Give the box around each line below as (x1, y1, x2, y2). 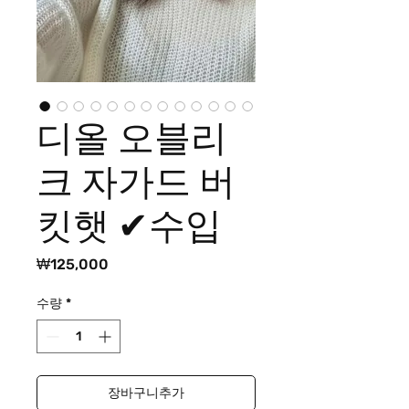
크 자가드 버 (37, 160, 236, 204)
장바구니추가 (108, 384, 184, 401)
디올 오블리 (37, 116, 227, 160)
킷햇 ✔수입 (37, 204, 222, 247)
